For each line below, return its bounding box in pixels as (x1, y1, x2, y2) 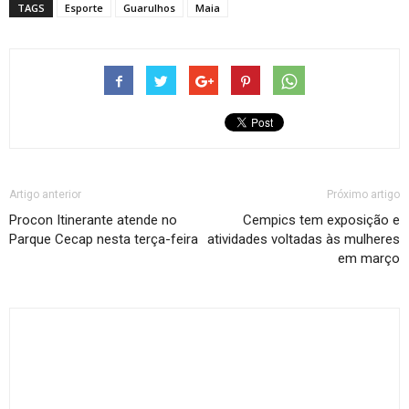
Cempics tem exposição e (243, 212, 400, 229)
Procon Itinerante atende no (9, 212, 177, 229)
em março (338, 250, 400, 267)
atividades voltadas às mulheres (207, 231, 400, 248)
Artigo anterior (9, 188, 81, 202)
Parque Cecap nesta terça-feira (9, 231, 198, 248)
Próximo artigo (327, 188, 400, 202)
